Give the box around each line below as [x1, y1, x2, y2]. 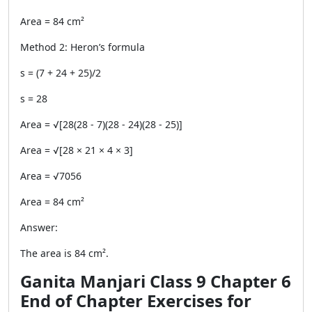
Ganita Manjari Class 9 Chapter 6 [20, 270, 291, 292]
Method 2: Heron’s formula [20, 40, 145, 54]
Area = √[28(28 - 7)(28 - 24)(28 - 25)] [20, 118, 182, 131]
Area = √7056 [20, 169, 81, 182]
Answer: [20, 221, 58, 234]
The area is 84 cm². [20, 247, 109, 260]
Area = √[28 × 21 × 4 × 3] [20, 143, 133, 157]
